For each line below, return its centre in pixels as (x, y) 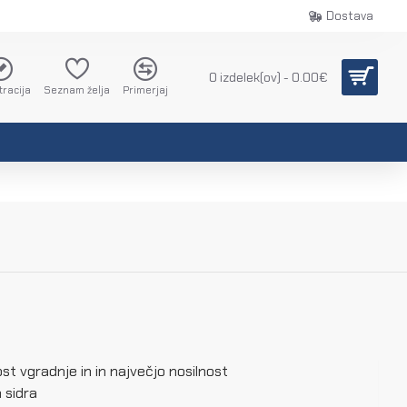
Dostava (350, 16)
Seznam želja (77, 90)
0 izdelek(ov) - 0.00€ (268, 77)
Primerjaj (145, 90)
